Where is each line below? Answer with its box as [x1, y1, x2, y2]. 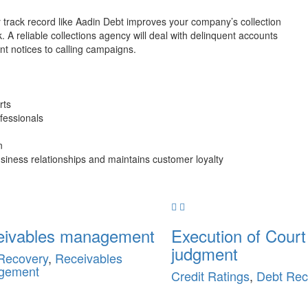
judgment [171, 241, 238, 265]
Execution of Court [171, 223, 306, 247]
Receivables [54, 248, 122, 267]
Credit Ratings [171, 266, 250, 285]
